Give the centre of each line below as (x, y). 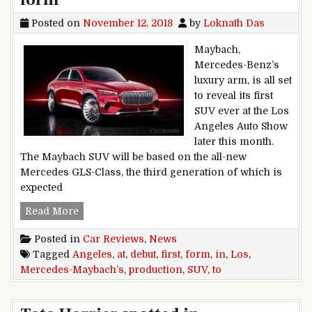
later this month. (234, 141)
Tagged (51, 254)
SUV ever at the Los (242, 110)
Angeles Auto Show (241, 126)
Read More (52, 211)
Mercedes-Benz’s (237, 64)
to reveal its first (234, 95)
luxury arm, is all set (243, 80)
